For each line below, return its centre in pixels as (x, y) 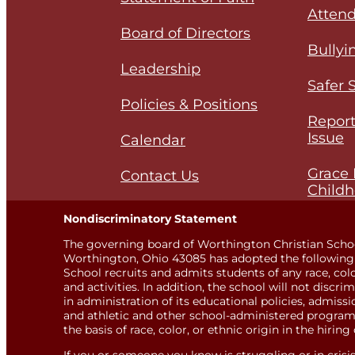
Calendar (153, 139)
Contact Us (160, 175)
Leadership (160, 68)
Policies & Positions (189, 104)
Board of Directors (185, 32)
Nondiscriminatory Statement (150, 218)
